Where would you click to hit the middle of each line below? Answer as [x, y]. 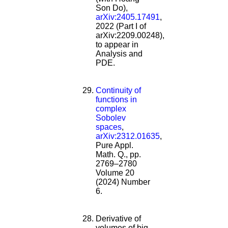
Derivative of [118, 218]
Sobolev [111, 118]
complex [111, 108]
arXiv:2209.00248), [130, 35]
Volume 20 [115, 173]
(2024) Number [123, 182]
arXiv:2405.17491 [128, 17]
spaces [109, 127]
